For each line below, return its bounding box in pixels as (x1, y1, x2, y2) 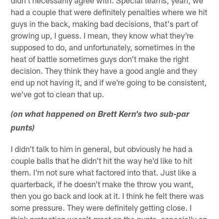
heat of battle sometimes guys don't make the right (11, 54, 189, 64)
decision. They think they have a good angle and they (11, 66, 197, 76)
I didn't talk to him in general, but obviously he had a (11, 144, 193, 154)
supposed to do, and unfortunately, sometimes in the (11, 42, 196, 52)
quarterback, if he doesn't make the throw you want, (11, 179, 194, 189)
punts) (11, 125, 35, 133)
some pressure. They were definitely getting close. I (11, 202, 192, 213)
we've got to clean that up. (11, 89, 105, 99)
